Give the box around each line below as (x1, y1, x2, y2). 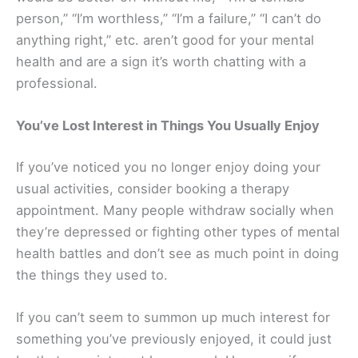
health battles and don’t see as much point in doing (16, 245, 339, 261)
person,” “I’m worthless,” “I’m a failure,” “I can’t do (16, 10, 321, 26)
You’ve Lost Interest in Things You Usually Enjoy (16, 117, 320, 134)
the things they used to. (16, 266, 168, 283)
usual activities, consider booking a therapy (16, 180, 289, 197)
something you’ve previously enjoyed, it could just (16, 331, 332, 348)
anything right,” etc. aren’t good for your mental (16, 32, 314, 48)
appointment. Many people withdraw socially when (16, 201, 334, 218)
